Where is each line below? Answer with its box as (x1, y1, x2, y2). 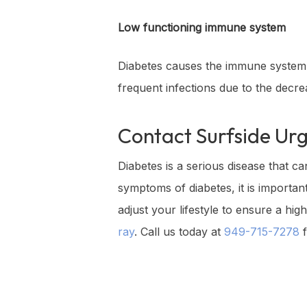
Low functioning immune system (118, 21, 286, 34)
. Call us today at (134, 225, 224, 238)
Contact (118, 123, 196, 149)
